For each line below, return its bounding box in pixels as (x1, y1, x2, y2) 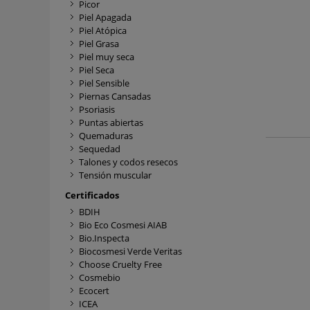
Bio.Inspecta (79, 232, 129, 244)
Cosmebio (79, 271, 120, 284)
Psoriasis (79, 103, 115, 116)
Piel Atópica (79, 24, 127, 37)
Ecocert (79, 284, 109, 297)
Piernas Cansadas (79, 90, 151, 102)
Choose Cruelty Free (79, 258, 162, 271)
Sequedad (79, 143, 120, 155)
